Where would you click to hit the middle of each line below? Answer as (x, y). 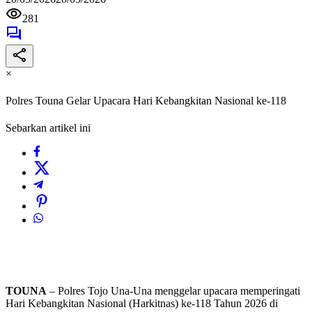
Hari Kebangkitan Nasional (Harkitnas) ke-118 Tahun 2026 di (142, 304)
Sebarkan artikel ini (48, 128)
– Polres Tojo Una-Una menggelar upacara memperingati (173, 291)
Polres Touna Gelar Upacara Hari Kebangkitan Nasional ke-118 (146, 101)
